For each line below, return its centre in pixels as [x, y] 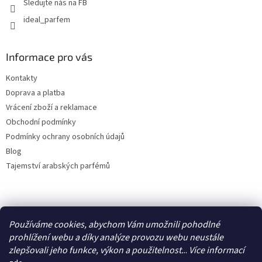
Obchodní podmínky [41, 122]
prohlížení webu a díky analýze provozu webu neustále [116, 237]
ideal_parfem [47, 20]
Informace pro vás [49, 56]
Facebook [29, 211]
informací [225, 250]
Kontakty [22, 78]
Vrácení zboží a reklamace [51, 107]
